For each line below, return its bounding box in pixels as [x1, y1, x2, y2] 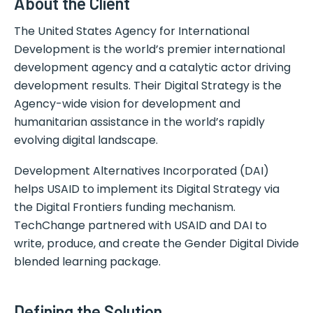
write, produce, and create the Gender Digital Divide [14, 235, 299, 252]
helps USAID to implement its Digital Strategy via [14, 181, 279, 198]
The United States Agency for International [14, 23, 249, 40]
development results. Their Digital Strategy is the [14, 78, 282, 94]
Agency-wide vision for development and [14, 96, 240, 112]
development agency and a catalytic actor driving [14, 59, 291, 76]
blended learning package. [14, 254, 161, 270]
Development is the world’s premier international [14, 41, 285, 58]
